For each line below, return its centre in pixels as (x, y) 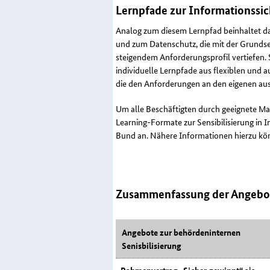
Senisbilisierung (152, 246)
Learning (131, 122)
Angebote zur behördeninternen (181, 232)
